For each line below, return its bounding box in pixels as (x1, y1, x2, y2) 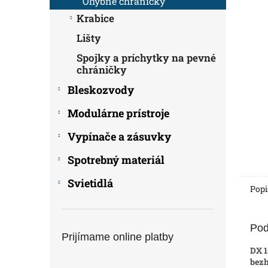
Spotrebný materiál (68, 153, 165, 167)
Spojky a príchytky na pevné (77, 51, 216, 65)
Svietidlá (68, 176, 113, 190)
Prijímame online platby (62, 231, 173, 243)
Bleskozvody (68, 83, 134, 97)
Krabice (77, 11, 114, 25)
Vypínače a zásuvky (68, 129, 171, 144)
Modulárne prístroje (68, 106, 169, 120)
